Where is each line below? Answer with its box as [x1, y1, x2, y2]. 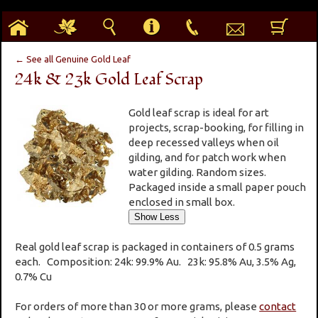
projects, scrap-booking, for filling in [128, 121, 305, 133]
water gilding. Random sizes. [128, 165, 267, 178]
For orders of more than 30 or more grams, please [15, 300, 260, 312]
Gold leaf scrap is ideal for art [128, 106, 270, 119]
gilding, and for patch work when [128, 150, 287, 163]
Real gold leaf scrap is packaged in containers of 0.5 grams [15, 240, 295, 253]
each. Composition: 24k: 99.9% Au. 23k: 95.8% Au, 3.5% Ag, [15, 255, 297, 268]
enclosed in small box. [128, 195, 236, 208]
